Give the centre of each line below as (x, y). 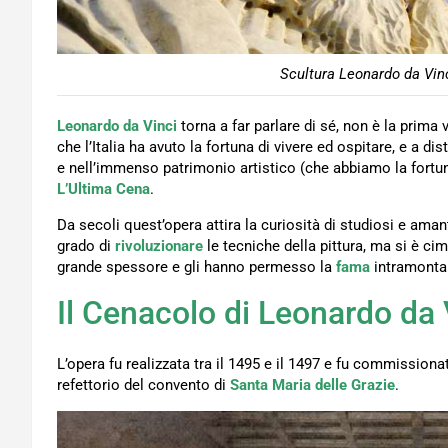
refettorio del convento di (143, 385)
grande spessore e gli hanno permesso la (196, 267)
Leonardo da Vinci (117, 126)
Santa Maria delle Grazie (312, 385)
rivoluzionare (159, 246)
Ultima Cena (109, 189)
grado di (86, 246)
